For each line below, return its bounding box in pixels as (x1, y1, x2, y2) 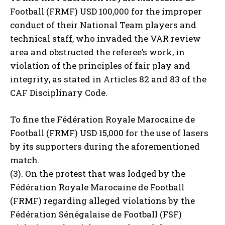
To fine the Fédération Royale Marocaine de (10, 114, 195, 126)
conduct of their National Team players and (10, 19, 196, 31)
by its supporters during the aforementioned (10, 141, 200, 153)
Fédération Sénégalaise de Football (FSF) (10, 208, 182, 220)
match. (10, 154, 40, 166)
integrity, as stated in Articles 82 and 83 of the (10, 73, 206, 85)
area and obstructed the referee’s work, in (10, 46, 185, 58)
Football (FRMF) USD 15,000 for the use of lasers (10, 127, 208, 139)
